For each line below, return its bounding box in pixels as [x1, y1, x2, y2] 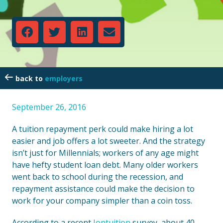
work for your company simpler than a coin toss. [12, 195, 192, 206]
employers [45, 74, 83, 83]
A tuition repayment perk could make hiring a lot [12, 123, 193, 134]
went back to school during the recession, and [12, 171, 183, 182]
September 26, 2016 [12, 102, 86, 112]
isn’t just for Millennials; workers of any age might [12, 147, 199, 158]
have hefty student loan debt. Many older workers [12, 159, 198, 170]
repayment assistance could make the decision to [12, 183, 195, 194]
